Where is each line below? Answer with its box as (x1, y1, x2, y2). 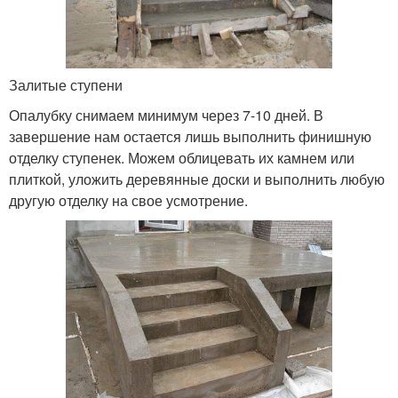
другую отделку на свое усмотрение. (9, 189, 248, 211)
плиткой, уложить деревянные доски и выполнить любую (9, 168, 385, 189)
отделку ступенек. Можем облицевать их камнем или (9, 147, 354, 168)
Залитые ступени (9, 74, 123, 95)
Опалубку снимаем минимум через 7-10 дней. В (9, 104, 323, 125)
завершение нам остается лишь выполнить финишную (9, 125, 371, 147)
